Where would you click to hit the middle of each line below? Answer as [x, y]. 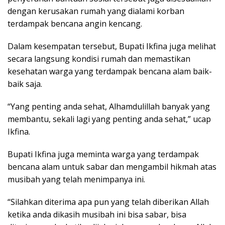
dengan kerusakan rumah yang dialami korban [96, 11]
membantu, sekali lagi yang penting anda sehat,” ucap [109, 119]
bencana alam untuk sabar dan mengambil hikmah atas [112, 167]
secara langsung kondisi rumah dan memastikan [99, 59]
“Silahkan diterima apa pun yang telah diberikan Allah [108, 202]
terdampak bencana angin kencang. [75, 24]
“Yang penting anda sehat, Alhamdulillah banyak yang [109, 107]
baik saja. [25, 84]
